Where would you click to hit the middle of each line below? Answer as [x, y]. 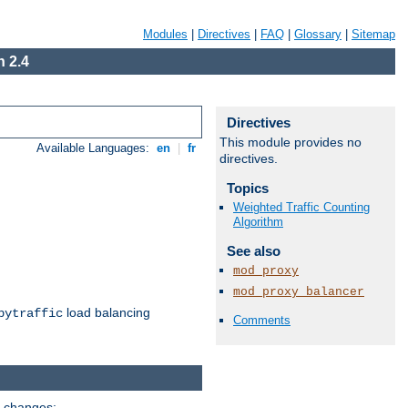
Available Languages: [95, 148]
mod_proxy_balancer [299, 291]
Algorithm [258, 222]
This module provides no [291, 142]
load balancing [107, 313]
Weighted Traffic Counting [301, 208]
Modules [165, 34]
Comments [262, 320]
